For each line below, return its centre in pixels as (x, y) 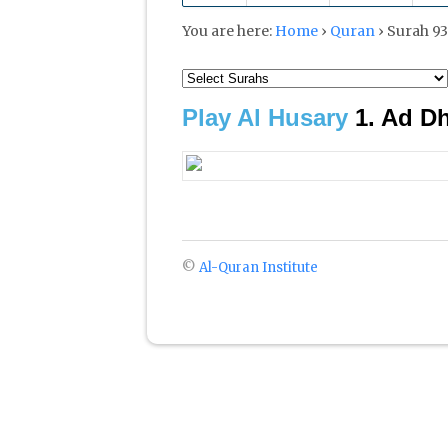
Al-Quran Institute (258, 267)
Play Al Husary (265, 117)
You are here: (227, 30)
